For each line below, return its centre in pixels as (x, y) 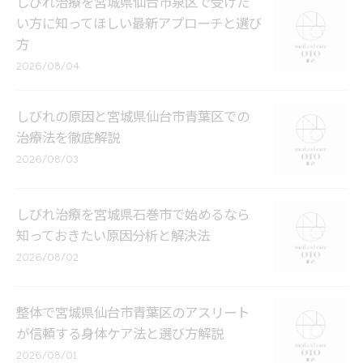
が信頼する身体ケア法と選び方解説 (120, 336)
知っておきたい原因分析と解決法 (113, 238)
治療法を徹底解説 (68, 140)
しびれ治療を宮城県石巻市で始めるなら (133, 217)
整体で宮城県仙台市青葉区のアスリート (133, 315)
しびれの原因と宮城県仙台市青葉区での (133, 119)
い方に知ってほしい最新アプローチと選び (139, 26)
